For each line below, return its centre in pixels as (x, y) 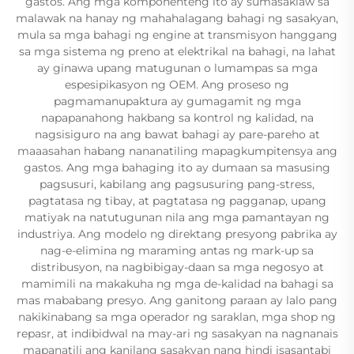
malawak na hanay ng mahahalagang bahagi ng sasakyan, (177, 18)
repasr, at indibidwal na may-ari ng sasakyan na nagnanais (177, 333)
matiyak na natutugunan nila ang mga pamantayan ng (177, 217)
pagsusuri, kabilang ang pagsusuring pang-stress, (177, 184)
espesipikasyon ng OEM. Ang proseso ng (177, 85)
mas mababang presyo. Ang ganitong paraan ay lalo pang (177, 300)
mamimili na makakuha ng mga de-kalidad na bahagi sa (177, 284)
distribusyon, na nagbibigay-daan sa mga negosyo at (177, 267)
